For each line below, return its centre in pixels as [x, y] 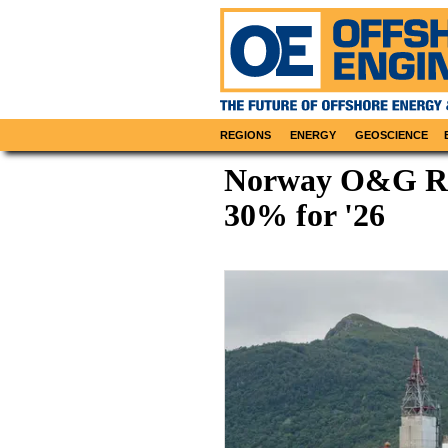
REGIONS [246, 135]
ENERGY [313, 135]
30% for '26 [304, 215]
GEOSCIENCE [391, 135]
